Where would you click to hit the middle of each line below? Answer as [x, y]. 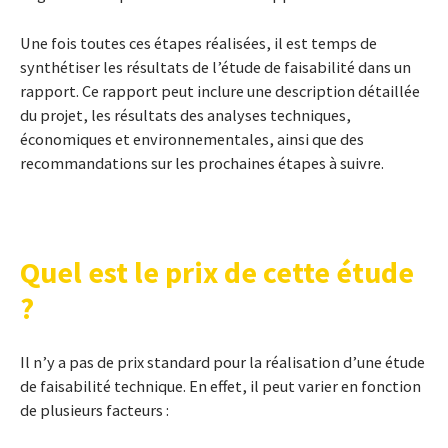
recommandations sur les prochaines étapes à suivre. [202, 163]
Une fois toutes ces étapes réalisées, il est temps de [198, 43]
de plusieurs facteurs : [94, 410]
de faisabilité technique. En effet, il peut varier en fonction [220, 386]
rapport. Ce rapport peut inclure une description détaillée [220, 91]
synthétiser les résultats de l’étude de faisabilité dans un [215, 67]
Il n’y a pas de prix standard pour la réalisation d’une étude [222, 362]
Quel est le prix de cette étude [217, 272]
